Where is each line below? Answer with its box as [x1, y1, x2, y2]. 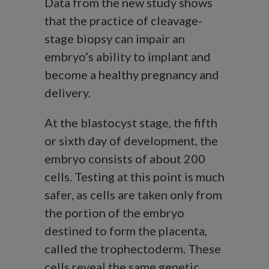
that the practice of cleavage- [44, 13, 202, 28]
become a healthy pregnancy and [44, 67, 219, 82]
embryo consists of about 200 [44, 151, 205, 166]
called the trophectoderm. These [44, 241, 221, 256]
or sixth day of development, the [44, 133, 218, 148]
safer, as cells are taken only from [44, 187, 222, 202]
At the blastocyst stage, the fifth [44, 115, 217, 130]
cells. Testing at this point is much [44, 169, 225, 184]
